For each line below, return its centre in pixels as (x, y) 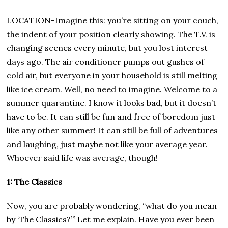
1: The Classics (36, 181)
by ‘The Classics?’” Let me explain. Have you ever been (111, 219)
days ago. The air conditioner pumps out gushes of (106, 61)
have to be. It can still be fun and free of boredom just (111, 116)
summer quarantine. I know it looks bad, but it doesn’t (112, 103)
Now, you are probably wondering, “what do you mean (112, 205)
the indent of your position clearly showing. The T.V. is (111, 34)
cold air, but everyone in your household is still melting (112, 75)
